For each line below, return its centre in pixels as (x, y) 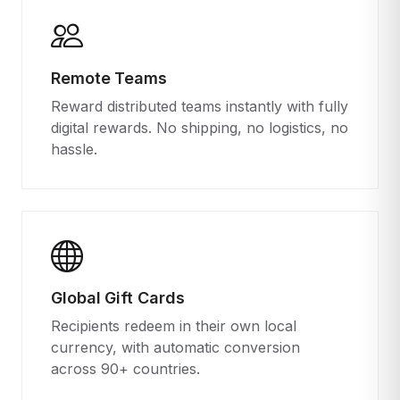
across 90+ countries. (125, 369)
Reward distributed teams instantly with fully (200, 106)
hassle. (74, 149)
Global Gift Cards (118, 298)
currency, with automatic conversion (175, 347)
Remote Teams (109, 78)
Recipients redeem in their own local (174, 326)
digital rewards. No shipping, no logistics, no (200, 127)
